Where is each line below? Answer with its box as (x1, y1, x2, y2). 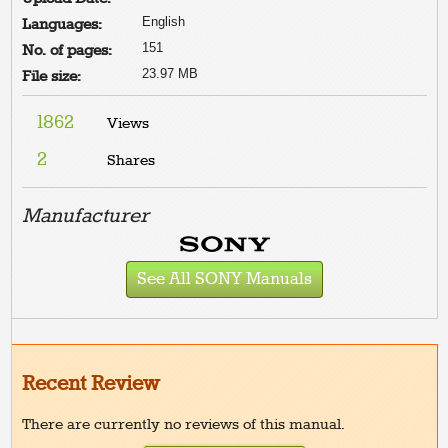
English (142, 13, 186, 29)
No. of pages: (22, 41, 113, 60)
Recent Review (22, 372, 160, 398)
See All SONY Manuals (137, 269, 312, 291)
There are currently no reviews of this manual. (22, 416, 346, 435)
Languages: (22, 15, 103, 34)
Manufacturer (22, 203, 150, 229)
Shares (107, 151, 156, 170)
